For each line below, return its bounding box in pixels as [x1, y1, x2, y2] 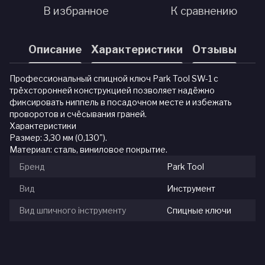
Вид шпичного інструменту [19, 205, 126, 216]
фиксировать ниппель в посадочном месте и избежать [9, 97, 232, 108]
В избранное [43, 5, 109, 18]
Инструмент [167, 183, 215, 194]
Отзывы [192, 43, 237, 56]
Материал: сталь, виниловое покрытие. [9, 144, 167, 155]
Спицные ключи [167, 205, 231, 216]
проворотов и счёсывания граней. [9, 109, 147, 119]
